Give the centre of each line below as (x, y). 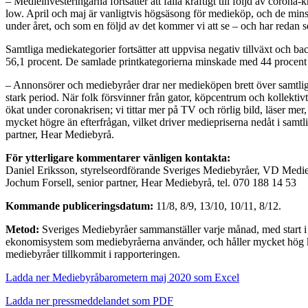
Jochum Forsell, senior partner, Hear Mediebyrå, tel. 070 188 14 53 (151, 182)
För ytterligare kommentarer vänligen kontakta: (118, 157)
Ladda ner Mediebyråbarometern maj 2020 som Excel (122, 277)
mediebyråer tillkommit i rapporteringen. (93, 254)
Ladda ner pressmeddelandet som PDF (89, 300)
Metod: (22, 229)
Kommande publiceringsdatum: (79, 206)
